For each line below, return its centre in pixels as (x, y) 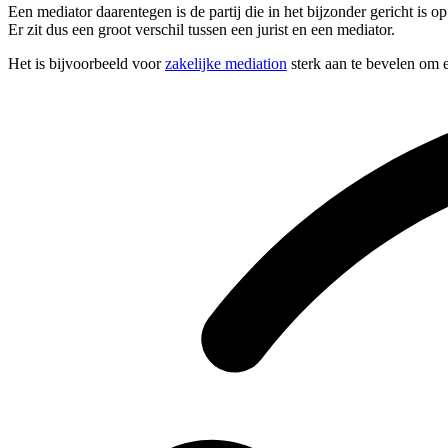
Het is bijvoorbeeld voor (86, 64)
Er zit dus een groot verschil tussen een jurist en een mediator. (201, 30)
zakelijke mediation (226, 64)
